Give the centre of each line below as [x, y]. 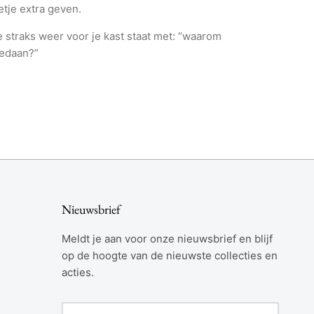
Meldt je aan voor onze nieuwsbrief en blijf [167, 238]
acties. [78, 272]
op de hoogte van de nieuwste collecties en [170, 255]
